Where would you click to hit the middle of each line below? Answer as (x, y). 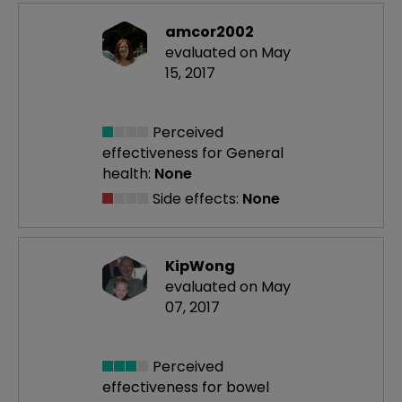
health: (127, 174)
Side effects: (196, 199)
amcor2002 (210, 32)
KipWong (200, 267)
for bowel (236, 388)
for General (243, 153)
